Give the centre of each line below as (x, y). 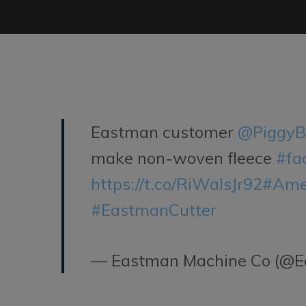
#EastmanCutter (154, 209)
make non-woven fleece (184, 157)
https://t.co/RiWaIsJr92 (177, 183)
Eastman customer (165, 131)
